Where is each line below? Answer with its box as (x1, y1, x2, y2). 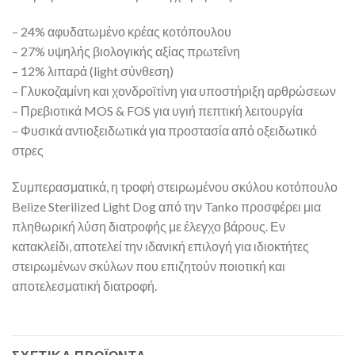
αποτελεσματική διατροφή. (12, 277, 157, 293)
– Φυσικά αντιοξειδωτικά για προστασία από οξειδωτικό (12, 122, 317, 138)
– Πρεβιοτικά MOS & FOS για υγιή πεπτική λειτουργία (12, 102, 303, 118)
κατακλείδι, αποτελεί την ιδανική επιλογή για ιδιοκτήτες (12, 238, 309, 254)
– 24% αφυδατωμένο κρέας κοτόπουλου (12, 23, 231, 39)
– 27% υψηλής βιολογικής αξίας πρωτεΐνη (12, 43, 240, 59)
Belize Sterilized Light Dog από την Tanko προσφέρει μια (12, 198, 321, 214)
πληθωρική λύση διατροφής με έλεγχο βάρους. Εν (12, 218, 285, 234)
